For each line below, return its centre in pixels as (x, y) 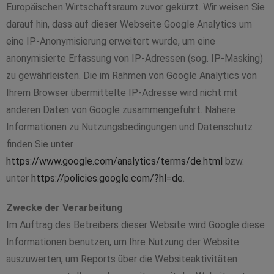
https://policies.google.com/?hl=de (107, 178)
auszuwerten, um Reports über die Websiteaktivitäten (122, 259)
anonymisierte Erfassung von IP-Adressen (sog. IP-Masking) (135, 58)
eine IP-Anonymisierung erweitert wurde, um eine (111, 41)
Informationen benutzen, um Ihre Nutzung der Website (123, 242)
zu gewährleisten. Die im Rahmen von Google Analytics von (131, 76)
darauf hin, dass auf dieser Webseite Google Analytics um (129, 24)
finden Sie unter (40, 144)
